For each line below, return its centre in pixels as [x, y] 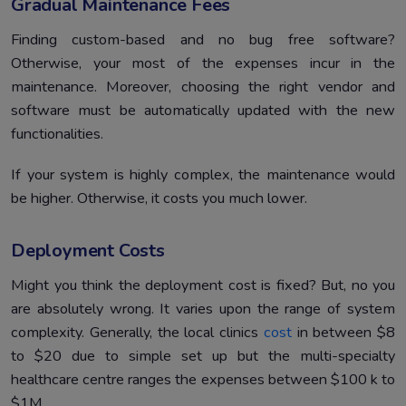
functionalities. [57, 134]
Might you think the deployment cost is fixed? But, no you [203, 285]
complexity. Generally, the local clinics [137, 332]
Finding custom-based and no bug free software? [203, 39]
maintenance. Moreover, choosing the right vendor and [203, 87]
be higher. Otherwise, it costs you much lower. [159, 198]
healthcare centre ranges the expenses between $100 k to [203, 379]
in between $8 [343, 332]
